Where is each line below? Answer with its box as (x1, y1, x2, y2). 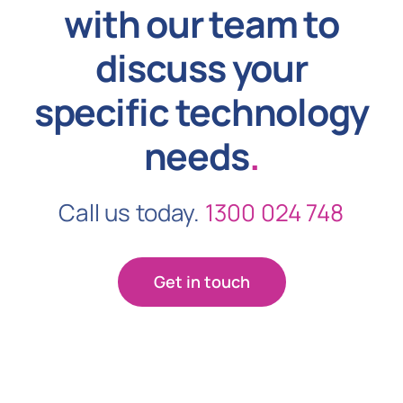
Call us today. (58, 195, 205, 228)
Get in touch (153, 270, 250, 292)
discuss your (95, 41, 308, 93)
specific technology (33, 85, 370, 137)
